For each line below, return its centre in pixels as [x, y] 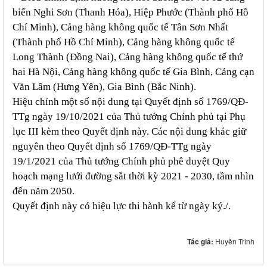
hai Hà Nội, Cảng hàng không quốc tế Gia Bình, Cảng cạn [133, 72]
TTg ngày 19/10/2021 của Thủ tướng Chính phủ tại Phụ [129, 117]
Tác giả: [201, 242]
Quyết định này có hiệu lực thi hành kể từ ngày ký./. [122, 206]
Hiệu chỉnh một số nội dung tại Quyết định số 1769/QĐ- [131, 102]
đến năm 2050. [44, 191]
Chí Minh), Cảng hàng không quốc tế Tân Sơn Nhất [120, 27]
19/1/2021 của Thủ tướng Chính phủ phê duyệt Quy [121, 162]
